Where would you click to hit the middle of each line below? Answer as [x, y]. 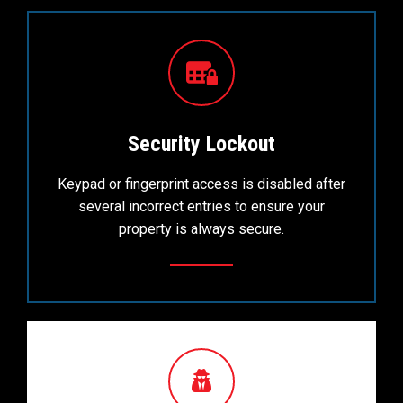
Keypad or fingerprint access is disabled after [201, 184]
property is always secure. [201, 228]
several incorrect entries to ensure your [201, 206]
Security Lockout [201, 143]
